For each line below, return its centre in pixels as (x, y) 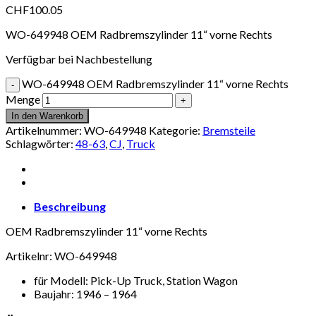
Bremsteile (229, 130)
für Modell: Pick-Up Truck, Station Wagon (136, 280)
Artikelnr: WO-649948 (61, 255)
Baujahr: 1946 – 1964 (85, 293)
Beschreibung (70, 206)
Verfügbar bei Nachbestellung (79, 59)
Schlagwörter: (41, 143)
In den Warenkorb (47, 116)
